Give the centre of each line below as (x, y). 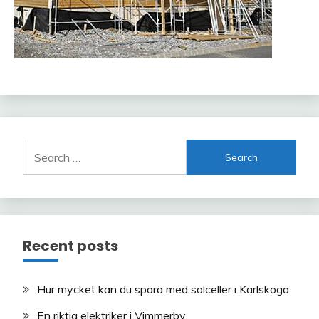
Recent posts (70, 246)
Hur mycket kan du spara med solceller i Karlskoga (163, 289)
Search (40, 148)
